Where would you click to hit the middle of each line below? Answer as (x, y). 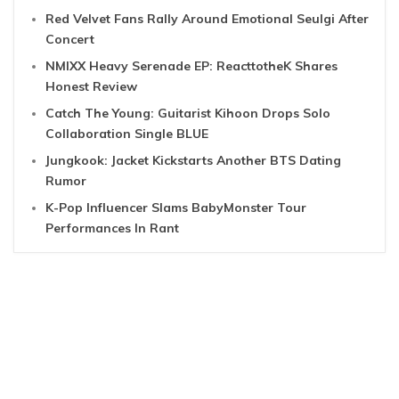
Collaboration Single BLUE (127, 134)
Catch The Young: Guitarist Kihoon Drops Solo (188, 114)
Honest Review (91, 87)
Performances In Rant (112, 228)
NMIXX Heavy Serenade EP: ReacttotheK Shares (191, 66)
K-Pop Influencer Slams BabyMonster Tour (176, 208)
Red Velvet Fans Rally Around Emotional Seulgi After (207, 19)
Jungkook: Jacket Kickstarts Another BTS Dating (193, 161)
